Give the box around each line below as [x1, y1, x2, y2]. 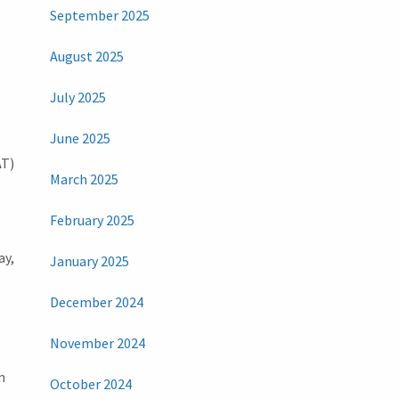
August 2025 [49, 47, 124, 66]
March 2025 [49, 170, 118, 189]
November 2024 [49, 334, 145, 353]
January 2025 [49, 252, 129, 271]
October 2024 [49, 375, 132, 394]
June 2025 [49, 129, 110, 148]
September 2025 [49, 6, 150, 25]
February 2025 [49, 211, 134, 230]
